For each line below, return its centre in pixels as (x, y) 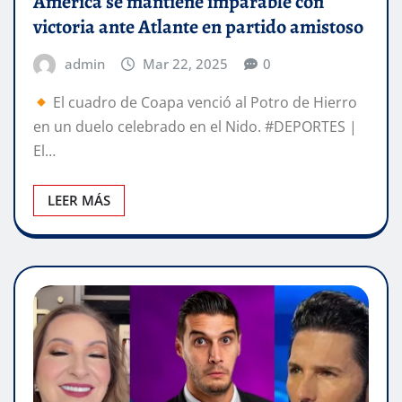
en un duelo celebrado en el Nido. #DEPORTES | (195, 127)
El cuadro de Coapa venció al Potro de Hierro (204, 103)
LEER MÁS (79, 201)
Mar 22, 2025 (186, 63)
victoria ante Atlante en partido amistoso (198, 26)
